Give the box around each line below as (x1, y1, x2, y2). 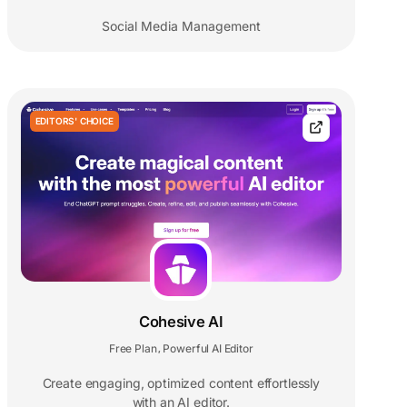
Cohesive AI (139, 313, 223, 332)
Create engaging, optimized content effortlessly (42, 375, 321, 392)
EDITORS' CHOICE (35, 114, 114, 126)
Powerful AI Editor (163, 342, 253, 356)
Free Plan (108, 342, 157, 356)
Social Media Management (101, 17, 261, 34)
